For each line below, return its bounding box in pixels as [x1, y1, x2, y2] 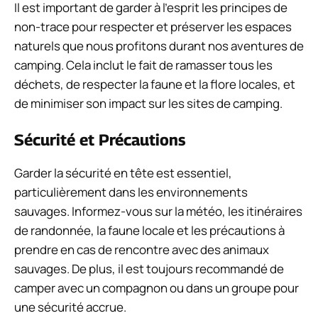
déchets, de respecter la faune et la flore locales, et [14, 75, 295, 92]
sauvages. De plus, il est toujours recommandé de [14, 261, 284, 278]
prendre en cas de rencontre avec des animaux [14, 241, 269, 258]
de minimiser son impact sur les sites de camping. [14, 94, 283, 111]
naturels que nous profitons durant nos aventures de [14, 37, 304, 54]
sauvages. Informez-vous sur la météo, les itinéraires [14, 203, 302, 220]
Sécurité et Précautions [14, 131, 185, 150]
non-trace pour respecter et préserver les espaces [14, 18, 292, 35]
